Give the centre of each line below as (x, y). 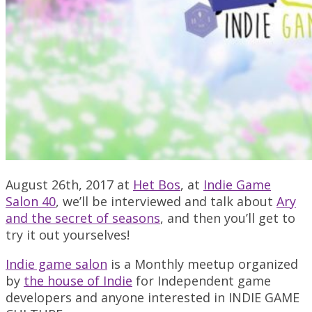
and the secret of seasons (83, 218)
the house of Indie (78, 280)
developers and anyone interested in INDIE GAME (153, 297)
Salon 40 (31, 201)
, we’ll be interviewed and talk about (166, 201)
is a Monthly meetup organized (203, 264)
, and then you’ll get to (228, 218)
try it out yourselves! (68, 234)
